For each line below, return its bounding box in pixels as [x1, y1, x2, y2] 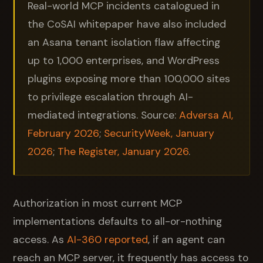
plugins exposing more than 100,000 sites [28, 72, 231, 85]
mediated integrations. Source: [28, 108, 180, 122]
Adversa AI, [179, 108, 234, 122]
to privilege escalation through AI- [28, 90, 194, 103]
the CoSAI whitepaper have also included [28, 17, 227, 31]
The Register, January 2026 [58, 144, 189, 158]
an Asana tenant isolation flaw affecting [28, 35, 221, 49]
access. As [13, 232, 68, 246]
